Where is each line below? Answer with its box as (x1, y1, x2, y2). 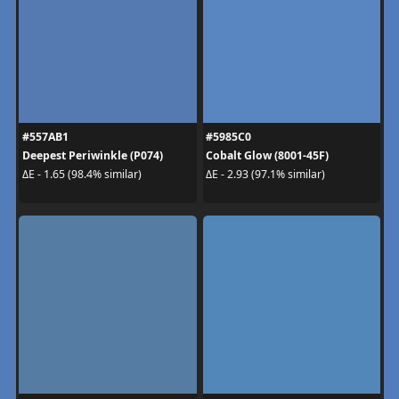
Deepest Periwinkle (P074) (21, 147, 163, 163)
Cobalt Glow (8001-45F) (206, 147, 329, 163)
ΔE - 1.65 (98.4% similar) (21, 167, 142, 182)
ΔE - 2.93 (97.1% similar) (206, 167, 325, 182)
